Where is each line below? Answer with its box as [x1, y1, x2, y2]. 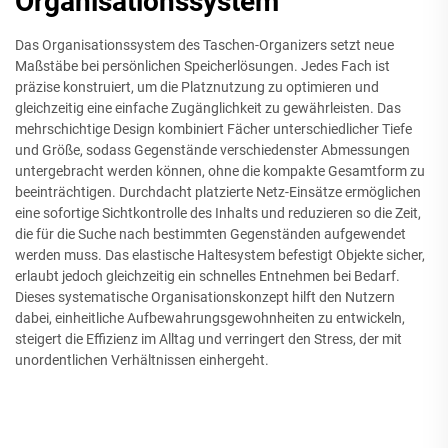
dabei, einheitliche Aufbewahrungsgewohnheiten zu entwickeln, [15, 310, 405, 327]
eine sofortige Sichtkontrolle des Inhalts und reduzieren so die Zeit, [15, 205, 421, 222]
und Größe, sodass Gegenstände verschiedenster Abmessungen [15, 142, 410, 159]
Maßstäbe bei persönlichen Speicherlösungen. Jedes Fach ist [15, 58, 390, 75]
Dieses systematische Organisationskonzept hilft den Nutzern [15, 289, 395, 306]
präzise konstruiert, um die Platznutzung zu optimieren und [15, 79, 379, 96]
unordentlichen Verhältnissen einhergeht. [15, 352, 269, 369]
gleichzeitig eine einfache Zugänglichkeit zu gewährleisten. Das [15, 100, 401, 117]
